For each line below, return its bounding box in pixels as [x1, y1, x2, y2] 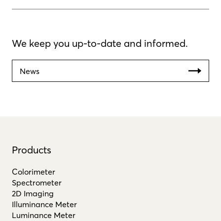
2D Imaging [12, 188, 54, 199]
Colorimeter [12, 167, 55, 177]
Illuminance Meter [12, 199, 77, 210]
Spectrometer [12, 178, 62, 188]
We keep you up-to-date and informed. [12, 37, 188, 50]
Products [12, 144, 51, 156]
